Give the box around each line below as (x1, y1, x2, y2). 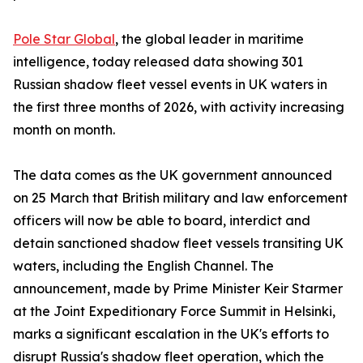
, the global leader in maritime (115, 31, 304, 48)
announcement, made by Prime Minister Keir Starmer (13, 280, 343, 297)
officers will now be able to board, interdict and (13, 212, 310, 229)
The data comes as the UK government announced (13, 167, 332, 184)
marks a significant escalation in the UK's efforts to (13, 326, 329, 343)
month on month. (13, 122, 115, 139)
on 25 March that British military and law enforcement (13, 190, 348, 207)
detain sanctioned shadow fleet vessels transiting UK (13, 235, 344, 252)
